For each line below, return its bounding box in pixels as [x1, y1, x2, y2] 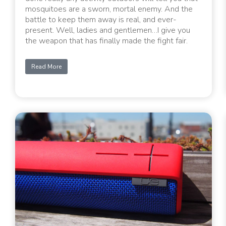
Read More [31, 62, 62, 71]
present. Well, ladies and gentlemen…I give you [25, 24, 190, 36]
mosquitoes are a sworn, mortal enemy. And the [25, 3, 193, 15]
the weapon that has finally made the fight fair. [25, 35, 188, 46]
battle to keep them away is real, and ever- [25, 14, 177, 25]
